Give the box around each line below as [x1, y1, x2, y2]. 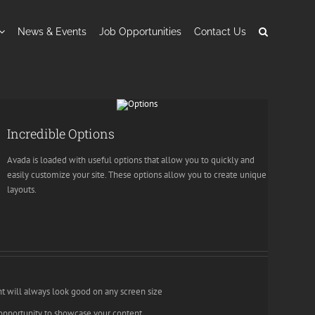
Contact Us [194, 25, 246, 37]
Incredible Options [6, 125, 115, 142]
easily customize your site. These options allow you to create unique [6, 168, 266, 181]
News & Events [18, 25, 86, 37]
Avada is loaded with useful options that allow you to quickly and [6, 153, 255, 166]
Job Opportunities [99, 25, 181, 37]
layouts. [6, 183, 37, 195]
